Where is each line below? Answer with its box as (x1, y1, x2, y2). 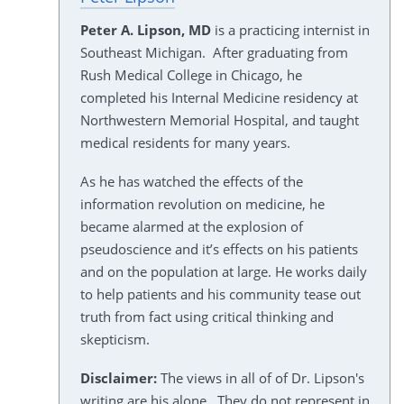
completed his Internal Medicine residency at (79, 88, 358, 107)
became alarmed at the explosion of (79, 217, 303, 236)
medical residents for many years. (79, 133, 290, 152)
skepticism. (79, 330, 150, 349)
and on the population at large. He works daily (79, 262, 367, 281)
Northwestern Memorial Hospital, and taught (79, 111, 359, 130)
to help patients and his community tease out (79, 285, 361, 304)
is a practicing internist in (210, 21, 370, 40)
